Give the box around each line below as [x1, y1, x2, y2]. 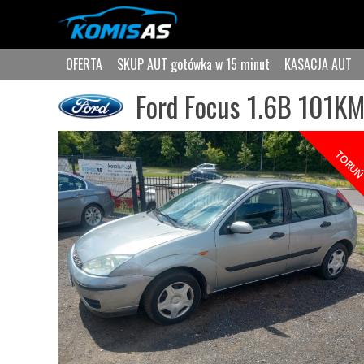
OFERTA [66, 54, 102, 74]
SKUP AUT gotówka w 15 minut [117, 54, 270, 74]
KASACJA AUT [284, 54, 352, 74]
